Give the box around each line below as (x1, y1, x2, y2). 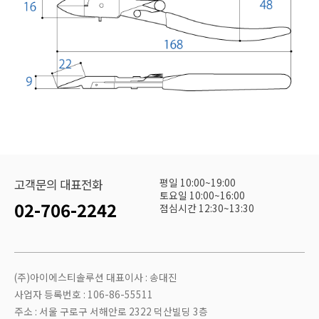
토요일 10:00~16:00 (159, 187, 245, 202)
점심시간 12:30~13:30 (159, 200, 254, 215)
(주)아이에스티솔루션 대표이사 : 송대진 (14, 269, 177, 284)
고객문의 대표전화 (14, 175, 103, 193)
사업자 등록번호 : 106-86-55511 (14, 286, 153, 301)
